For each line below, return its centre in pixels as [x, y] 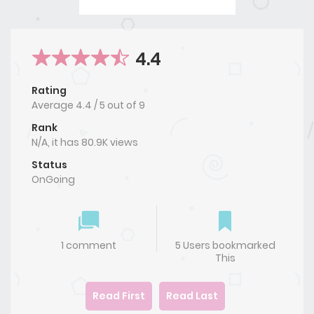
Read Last [192, 296]
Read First [119, 296]
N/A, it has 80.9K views [85, 143]
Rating [49, 91]
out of [123, 105]
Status [49, 165]
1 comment [89, 246]
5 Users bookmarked [225, 246]
